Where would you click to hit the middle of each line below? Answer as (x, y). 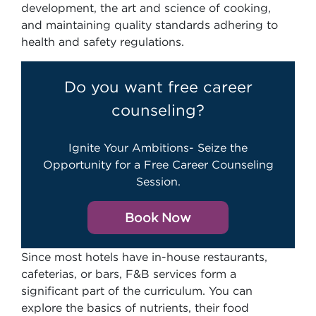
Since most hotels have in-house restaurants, (144, 257)
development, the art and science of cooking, (146, 8)
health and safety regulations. (104, 42)
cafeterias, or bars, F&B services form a (129, 274)
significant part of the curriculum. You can (137, 291)
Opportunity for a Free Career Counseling (158, 164)
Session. (158, 181)
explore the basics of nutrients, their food (135, 308)
